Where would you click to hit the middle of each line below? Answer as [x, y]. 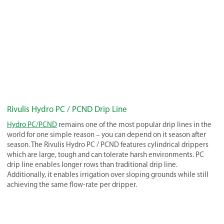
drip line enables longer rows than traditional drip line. [92, 164]
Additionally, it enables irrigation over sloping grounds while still [108, 174]
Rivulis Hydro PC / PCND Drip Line [67, 109]
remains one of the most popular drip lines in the [134, 124]
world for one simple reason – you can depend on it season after [106, 134]
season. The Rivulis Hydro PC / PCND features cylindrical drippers [108, 144]
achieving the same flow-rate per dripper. [72, 184]
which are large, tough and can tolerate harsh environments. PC [105, 154]
